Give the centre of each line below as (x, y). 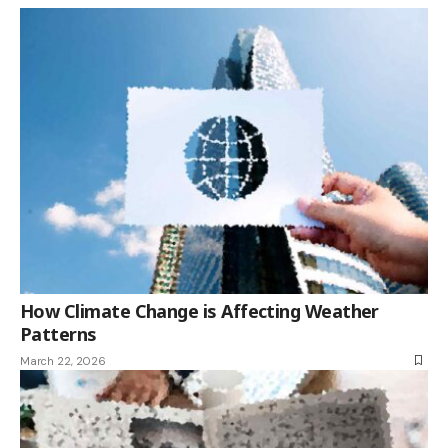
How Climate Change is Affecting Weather (199, 310)
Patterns (58, 333)
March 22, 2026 (63, 360)
